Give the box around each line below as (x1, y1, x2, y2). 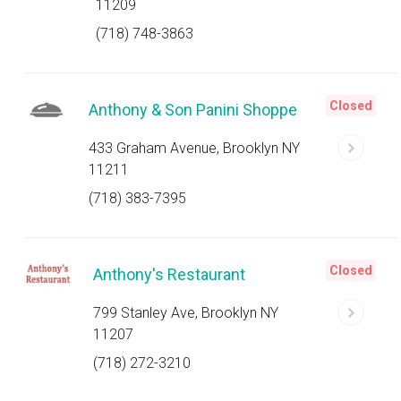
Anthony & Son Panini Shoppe (89, 100, 298, 119)
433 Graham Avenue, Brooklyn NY (89, 140, 301, 157)
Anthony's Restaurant (92, 265, 245, 284)
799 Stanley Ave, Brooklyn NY (92, 304, 278, 321)
